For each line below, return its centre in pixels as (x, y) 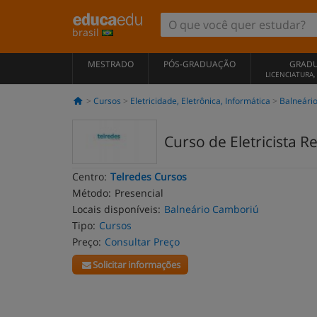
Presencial (139, 193)
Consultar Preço (142, 242)
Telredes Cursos (149, 177)
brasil (87, 32)
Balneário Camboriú (212, 209)
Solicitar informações (137, 265)
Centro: (90, 177)
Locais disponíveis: (116, 209)
